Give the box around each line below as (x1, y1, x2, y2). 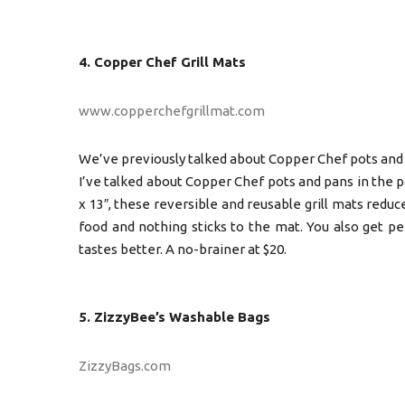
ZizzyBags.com (79, 357, 171, 373)
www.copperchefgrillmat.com (79, 102, 265, 118)
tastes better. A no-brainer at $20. (79, 241, 287, 257)
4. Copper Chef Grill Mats (79, 54, 246, 70)
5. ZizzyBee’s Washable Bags (79, 309, 270, 325)
